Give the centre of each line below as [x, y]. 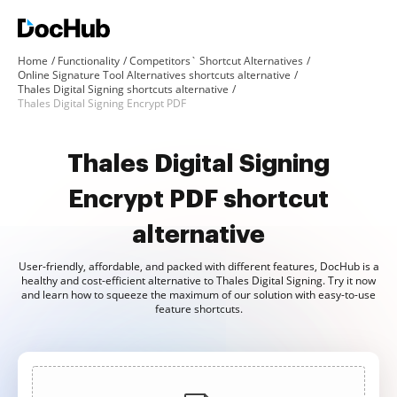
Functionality [89, 61]
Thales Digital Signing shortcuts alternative [123, 89]
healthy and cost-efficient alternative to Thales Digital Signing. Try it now [198, 280]
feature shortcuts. [198, 309]
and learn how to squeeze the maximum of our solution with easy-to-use [198, 295]
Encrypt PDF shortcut [198, 199]
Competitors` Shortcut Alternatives [216, 61]
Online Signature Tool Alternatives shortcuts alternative [154, 75]
